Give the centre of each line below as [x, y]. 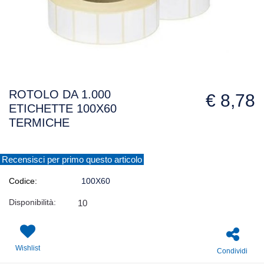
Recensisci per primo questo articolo [72, 160]
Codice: [23, 181]
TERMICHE [39, 123]
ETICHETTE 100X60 [63, 109]
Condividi [232, 251]
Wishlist [27, 248]
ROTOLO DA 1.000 [60, 95]
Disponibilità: [32, 202]
